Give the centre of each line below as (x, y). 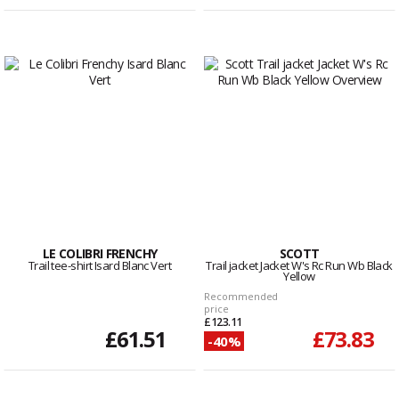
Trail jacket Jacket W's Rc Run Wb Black (299, 266)
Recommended (241, 297)
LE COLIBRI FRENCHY (100, 254)
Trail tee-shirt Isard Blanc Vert (100, 266)
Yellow (299, 277)
